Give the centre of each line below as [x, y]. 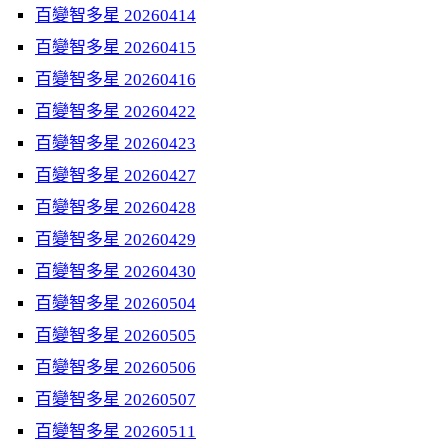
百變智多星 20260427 [115, 175]
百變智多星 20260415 [115, 47]
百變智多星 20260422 [115, 111]
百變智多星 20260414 [115, 15]
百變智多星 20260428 [115, 207]
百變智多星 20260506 [115, 367]
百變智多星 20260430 [115, 271]
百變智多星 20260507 [115, 399]
